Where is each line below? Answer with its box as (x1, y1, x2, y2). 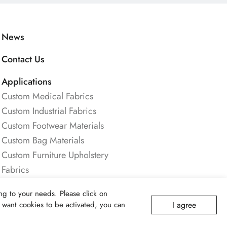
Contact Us (2, 53, 45, 66)
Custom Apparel (2, 207, 63, 221)
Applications (2, 75, 52, 89)
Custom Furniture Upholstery (2, 148, 109, 162)
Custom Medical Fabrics (2, 90, 94, 103)
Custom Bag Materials (2, 134, 85, 147)
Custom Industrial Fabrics (2, 104, 97, 118)
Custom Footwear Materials (2, 119, 104, 133)
